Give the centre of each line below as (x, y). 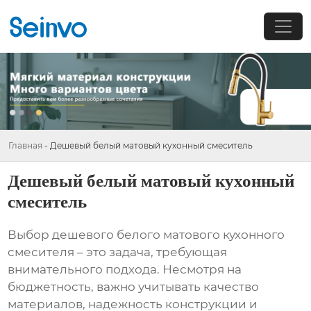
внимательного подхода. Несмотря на (125, 270)
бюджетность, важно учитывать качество (134, 287)
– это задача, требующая (151, 252)
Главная (25, 145)
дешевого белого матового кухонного (169, 235)
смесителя (41, 252)
